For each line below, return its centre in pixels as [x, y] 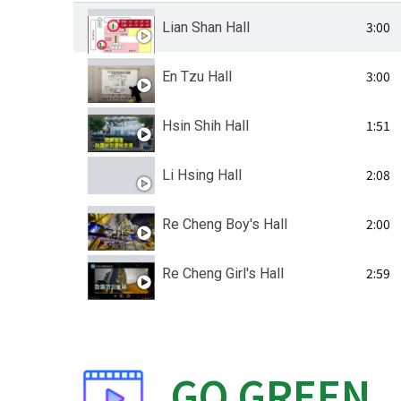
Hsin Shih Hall [205, 125]
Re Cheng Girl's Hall [223, 273]
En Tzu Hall [197, 76]
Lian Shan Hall [206, 27]
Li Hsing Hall [202, 175]
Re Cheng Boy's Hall [225, 224]
